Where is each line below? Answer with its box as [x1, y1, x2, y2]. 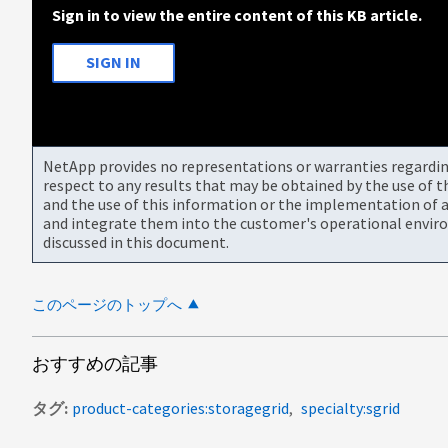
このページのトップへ [32, 294, 182, 314]
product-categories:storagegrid [72, 397, 289, 418]
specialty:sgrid [301, 397, 400, 418]
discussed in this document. [43, 231, 229, 252]
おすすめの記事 [32, 351, 158, 375]
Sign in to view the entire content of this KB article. [52, 4, 422, 25]
